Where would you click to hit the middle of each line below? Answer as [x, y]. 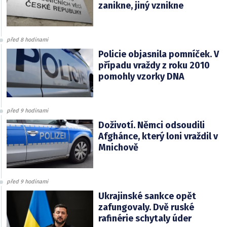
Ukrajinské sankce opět [147, 196]
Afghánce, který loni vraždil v [158, 137]
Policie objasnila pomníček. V [158, 54]
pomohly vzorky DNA [141, 77]
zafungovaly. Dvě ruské [146, 207]
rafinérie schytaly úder [145, 219]
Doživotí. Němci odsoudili [151, 125]
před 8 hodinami [27, 40]
